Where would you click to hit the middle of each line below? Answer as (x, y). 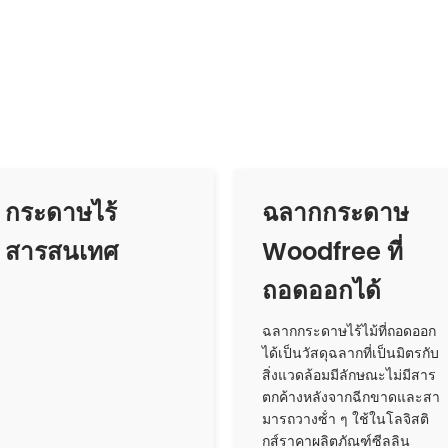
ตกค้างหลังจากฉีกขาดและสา (351, 397)
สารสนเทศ (62, 252)
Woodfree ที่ (333, 252)
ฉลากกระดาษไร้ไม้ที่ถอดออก (349, 331)
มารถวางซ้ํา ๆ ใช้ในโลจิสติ (346, 419)
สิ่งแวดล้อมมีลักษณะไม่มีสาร (349, 375)
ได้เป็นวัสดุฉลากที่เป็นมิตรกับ (351, 353)
